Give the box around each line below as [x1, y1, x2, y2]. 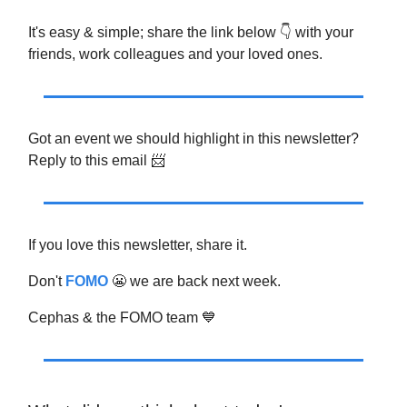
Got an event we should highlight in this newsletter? [28, 131, 359, 147]
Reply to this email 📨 [28, 153, 165, 169]
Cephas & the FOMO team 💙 [28, 310, 216, 326]
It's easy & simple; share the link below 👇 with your [28, 25, 353, 41]
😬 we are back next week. [112, 273, 281, 290]
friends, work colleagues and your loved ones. [28, 46, 323, 63]
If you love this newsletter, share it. [28, 237, 247, 253]
